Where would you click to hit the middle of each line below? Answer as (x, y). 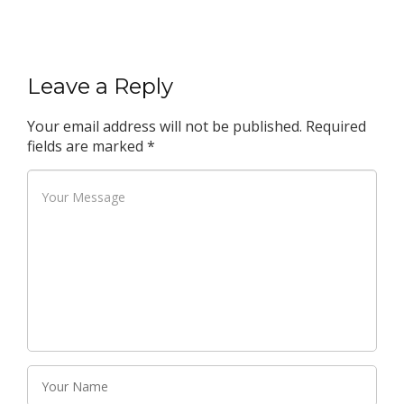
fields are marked (87, 146)
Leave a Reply (100, 86)
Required (336, 126)
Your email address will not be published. (165, 126)
